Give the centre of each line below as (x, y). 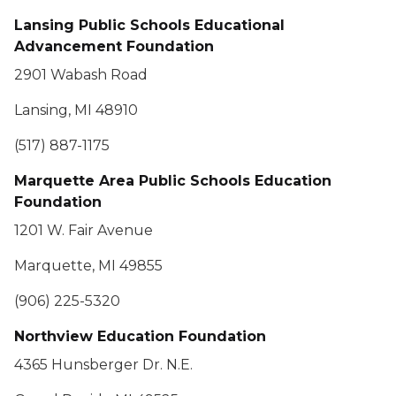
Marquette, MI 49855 (88, 266)
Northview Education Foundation (140, 336)
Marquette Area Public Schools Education (173, 181)
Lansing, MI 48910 (76, 110)
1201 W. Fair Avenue (84, 230)
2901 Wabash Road (81, 75)
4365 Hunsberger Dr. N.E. (103, 365)
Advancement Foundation (114, 46)
